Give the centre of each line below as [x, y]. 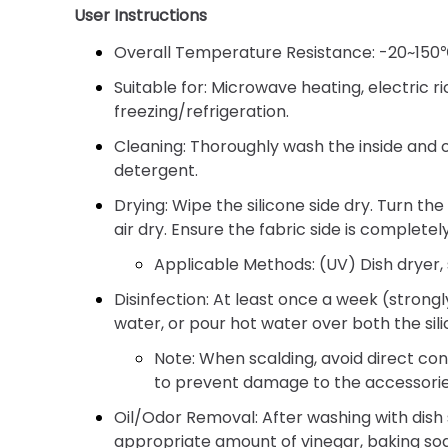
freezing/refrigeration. [202, 111]
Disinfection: [162, 299]
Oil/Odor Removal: [186, 417]
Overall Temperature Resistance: [245, 52]
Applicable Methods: [235, 264]
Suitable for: [161, 87]
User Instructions [141, 15]
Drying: [141, 205]
